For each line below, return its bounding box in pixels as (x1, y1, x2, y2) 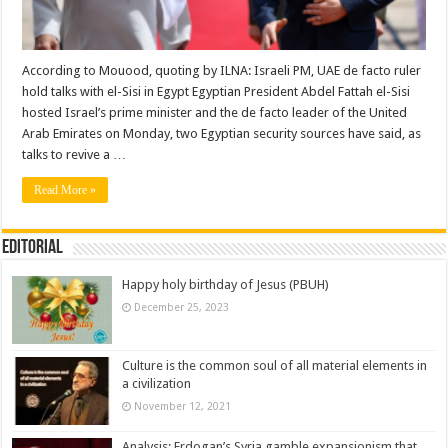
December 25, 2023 (134, 301, 230, 314)
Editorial (2, 238, 64, 259)
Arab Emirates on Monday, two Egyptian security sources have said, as (22, 126, 422, 142)
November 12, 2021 (134, 400, 232, 413)
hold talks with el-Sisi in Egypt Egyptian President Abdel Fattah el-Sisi (22, 84, 411, 100)
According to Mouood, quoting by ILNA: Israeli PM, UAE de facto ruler (22, 63, 422, 79)
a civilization (122, 376, 192, 392)
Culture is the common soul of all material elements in (122, 358, 428, 374)
